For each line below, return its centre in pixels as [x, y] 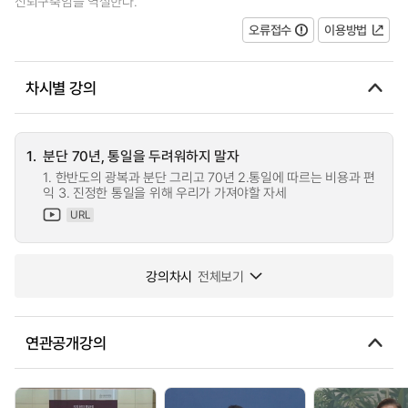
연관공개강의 [66, 342]
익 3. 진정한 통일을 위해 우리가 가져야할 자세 [165, 193]
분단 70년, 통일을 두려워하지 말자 [141, 156]
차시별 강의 [61, 87]
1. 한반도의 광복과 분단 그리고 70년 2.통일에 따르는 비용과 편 [209, 177]
